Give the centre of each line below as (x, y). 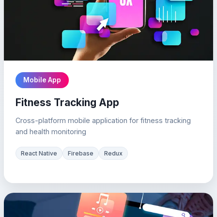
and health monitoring (51, 132)
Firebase (81, 153)
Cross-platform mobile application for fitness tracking (103, 120)
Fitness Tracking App (67, 102)
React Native (39, 153)
